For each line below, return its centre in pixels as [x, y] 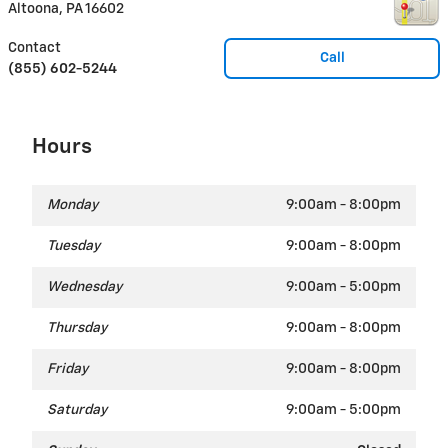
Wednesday [84, 286]
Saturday [77, 409]
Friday [67, 368]
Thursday [77, 327]
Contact [34, 47]
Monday [72, 204]
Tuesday [73, 245]
